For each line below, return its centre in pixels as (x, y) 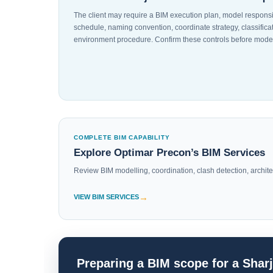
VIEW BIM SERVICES (106, 197)
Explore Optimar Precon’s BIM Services (169, 153)
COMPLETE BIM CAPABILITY (122, 137)
